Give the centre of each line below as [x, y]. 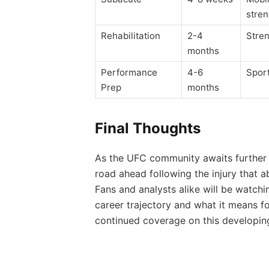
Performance [129, 72]
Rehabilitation [130, 35]
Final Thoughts [147, 128]
